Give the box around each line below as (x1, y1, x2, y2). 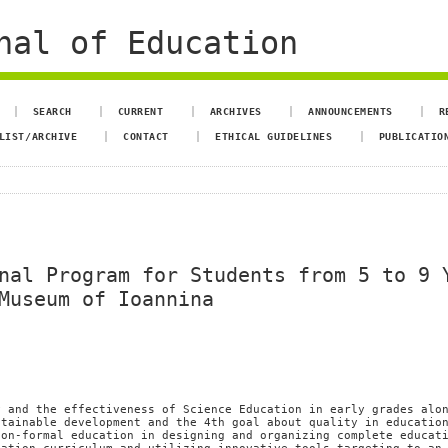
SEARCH (32, 105, 72, 117)
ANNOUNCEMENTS (307, 105, 393, 117)
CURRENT (117, 105, 164, 117)
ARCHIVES (209, 105, 262, 117)
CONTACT (123, 130, 169, 142)
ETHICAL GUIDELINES (215, 130, 333, 142)
